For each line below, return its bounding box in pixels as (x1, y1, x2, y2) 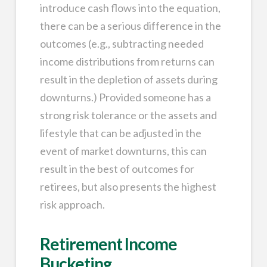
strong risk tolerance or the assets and (39, 108, 217, 122)
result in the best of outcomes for (39, 162, 194, 175)
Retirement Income (39, 233, 178, 254)
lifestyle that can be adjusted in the (39, 126, 201, 139)
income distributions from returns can (39, 54, 215, 68)
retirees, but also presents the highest (39, 179, 216, 193)
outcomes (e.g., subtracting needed (39, 36, 204, 50)
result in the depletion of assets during (39, 72, 218, 86)
